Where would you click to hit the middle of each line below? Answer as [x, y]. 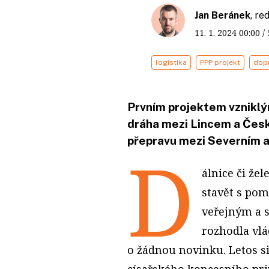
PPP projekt [220, 62]
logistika [171, 62]
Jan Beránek [222, 15]
